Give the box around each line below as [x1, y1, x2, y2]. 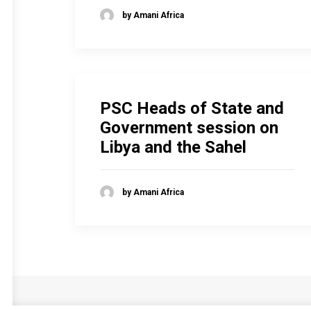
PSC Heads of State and [100, 99, 284, 118]
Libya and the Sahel [100, 137, 246, 157]
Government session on [100, 118, 278, 137]
